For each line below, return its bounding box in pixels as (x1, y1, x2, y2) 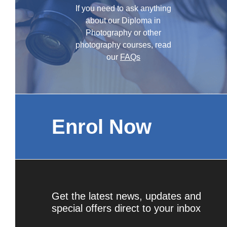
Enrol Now (52, 116, 152, 138)
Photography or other (85, 28, 161, 37)
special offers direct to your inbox (52, 203, 201, 214)
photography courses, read (75, 41, 171, 49)
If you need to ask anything (75, 4, 171, 13)
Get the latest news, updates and (52, 191, 201, 202)
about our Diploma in (86, 16, 161, 25)
